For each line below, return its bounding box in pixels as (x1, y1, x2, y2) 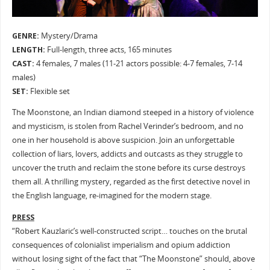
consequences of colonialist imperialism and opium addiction (11, 239, 230, 250)
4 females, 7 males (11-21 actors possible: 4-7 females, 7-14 (36, 58, 242, 69)
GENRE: (11, 30, 39, 41)
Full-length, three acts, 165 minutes (45, 44, 172, 55)
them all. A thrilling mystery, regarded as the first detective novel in (11, 177, 250, 187)
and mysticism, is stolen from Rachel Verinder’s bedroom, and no (11, 121, 243, 132)
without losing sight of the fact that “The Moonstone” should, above (11, 253, 255, 264)
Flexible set (30, 86, 70, 96)
